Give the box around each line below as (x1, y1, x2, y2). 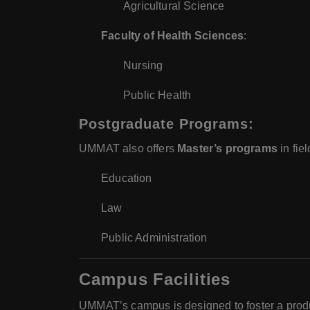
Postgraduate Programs (79, 116, 248, 132)
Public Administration (101, 232, 208, 244)
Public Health (123, 89, 192, 102)
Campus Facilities (79, 270, 231, 289)
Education (101, 172, 152, 185)
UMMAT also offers (79, 143, 178, 155)
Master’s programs (177, 143, 278, 155)
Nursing (123, 60, 163, 72)
